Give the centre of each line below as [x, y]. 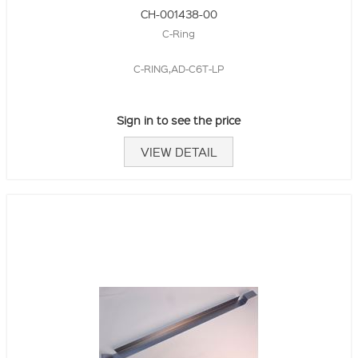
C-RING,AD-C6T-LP [179, 68]
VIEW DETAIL [179, 151]
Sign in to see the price [179, 119]
